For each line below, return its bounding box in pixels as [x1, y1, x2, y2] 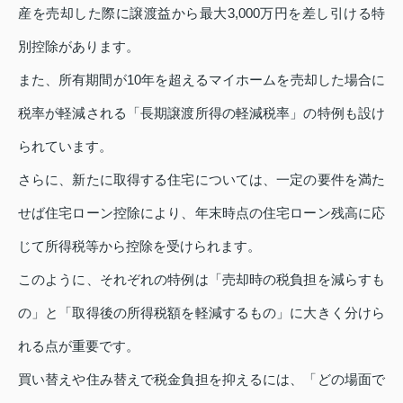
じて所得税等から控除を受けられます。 [18, 237, 261, 254]
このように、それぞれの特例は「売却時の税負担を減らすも [18, 271, 385, 287]
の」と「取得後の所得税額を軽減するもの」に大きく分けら [18, 304, 385, 320]
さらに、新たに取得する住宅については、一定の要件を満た [18, 171, 385, 187]
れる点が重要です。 [18, 337, 139, 354]
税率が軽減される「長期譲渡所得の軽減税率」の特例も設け [18, 104, 385, 121]
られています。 [18, 138, 112, 154]
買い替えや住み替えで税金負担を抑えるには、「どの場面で [18, 371, 385, 387]
